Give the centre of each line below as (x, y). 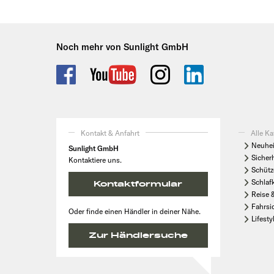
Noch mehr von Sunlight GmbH (122, 47)
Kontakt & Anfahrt (110, 133)
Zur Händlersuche (138, 235)
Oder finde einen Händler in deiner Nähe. (135, 211)
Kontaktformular (138, 184)
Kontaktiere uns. (95, 160)
